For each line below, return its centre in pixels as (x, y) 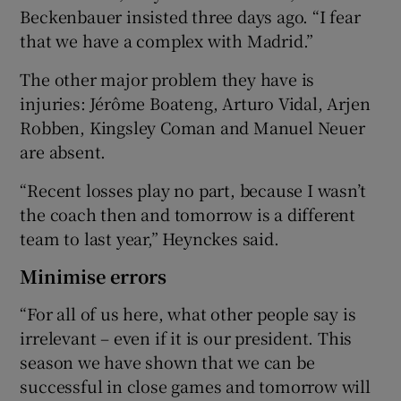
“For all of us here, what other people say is (188, 314)
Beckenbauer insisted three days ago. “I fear (190, 17)
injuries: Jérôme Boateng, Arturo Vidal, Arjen (195, 103)
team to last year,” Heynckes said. (149, 239)
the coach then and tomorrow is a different (188, 214)
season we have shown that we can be (167, 362)
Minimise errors (94, 277)
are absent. (63, 152)
